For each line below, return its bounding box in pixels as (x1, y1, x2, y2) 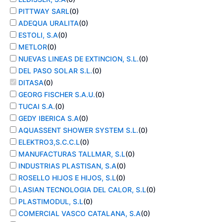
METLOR (18, 43, 47, 52)
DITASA (18, 78, 44, 87)
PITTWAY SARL (18, 7, 69, 16)
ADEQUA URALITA (18, 19, 79, 28)
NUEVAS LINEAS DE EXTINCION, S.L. (18, 55, 139, 63)
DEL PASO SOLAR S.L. (18, 66, 92, 75)
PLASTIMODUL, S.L (18, 197, 83, 206)
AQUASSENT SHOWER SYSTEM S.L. (18, 126, 138, 135)
